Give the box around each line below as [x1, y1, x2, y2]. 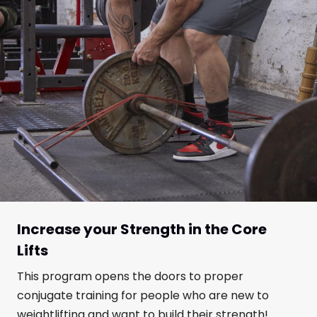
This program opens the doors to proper [17, 267, 243, 284]
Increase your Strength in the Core [17, 219, 267, 239]
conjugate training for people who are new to [17, 287, 269, 304]
